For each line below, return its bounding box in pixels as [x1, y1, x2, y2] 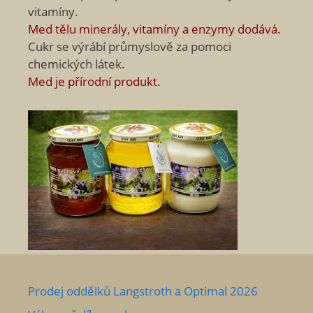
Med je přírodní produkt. [28, 73, 161, 89]
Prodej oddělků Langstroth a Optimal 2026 [28, 283, 258, 299]
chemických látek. [28, 56, 125, 72]
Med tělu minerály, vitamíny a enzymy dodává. [28, 21, 281, 37]
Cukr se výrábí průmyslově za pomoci [28, 38, 231, 54]
